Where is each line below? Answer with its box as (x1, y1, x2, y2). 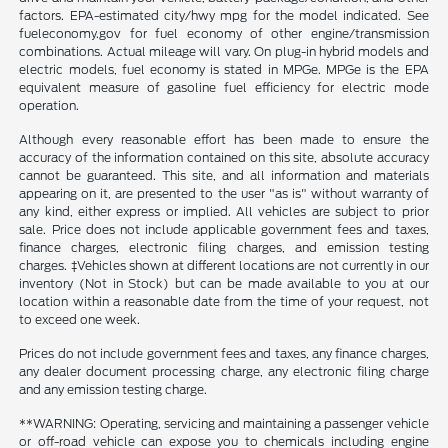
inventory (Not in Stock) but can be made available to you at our (19, 276, 429, 292)
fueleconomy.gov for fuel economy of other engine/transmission (19, 26, 429, 42)
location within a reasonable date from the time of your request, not (19, 294, 429, 310)
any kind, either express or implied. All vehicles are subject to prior (19, 204, 429, 220)
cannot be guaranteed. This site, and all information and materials (19, 168, 429, 184)
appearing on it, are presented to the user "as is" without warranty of (19, 186, 429, 202)
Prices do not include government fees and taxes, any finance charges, (19, 346, 429, 362)
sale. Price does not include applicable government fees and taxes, (19, 222, 429, 238)
